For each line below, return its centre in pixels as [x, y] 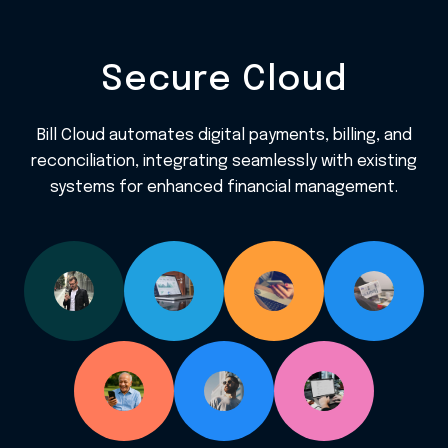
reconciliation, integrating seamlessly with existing [224, 162]
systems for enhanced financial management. [224, 188]
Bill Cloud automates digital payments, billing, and [224, 136]
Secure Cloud [224, 80]
